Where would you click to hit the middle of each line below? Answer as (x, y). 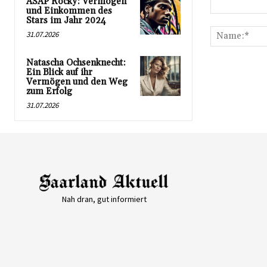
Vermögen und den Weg (77, 82)
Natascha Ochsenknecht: (76, 63)
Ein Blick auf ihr (59, 72)
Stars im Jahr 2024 (66, 20)
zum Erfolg (49, 91)
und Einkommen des (69, 11)
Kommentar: (233, 19)
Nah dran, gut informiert (104, 199)
